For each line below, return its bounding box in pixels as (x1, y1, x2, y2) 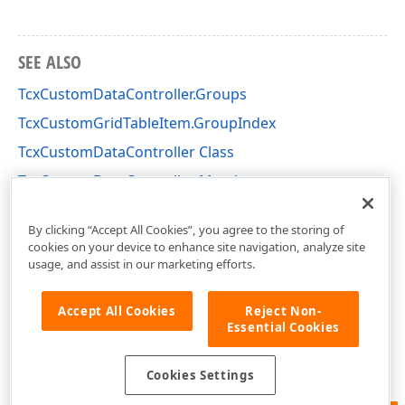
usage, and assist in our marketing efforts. (27, 255, 256, 272)
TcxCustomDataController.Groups (18, 84, 247, 104)
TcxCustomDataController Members (18, 171, 265, 191)
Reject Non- (245, 302, 322, 319)
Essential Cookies (226, 318, 341, 335)
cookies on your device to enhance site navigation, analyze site (27, 238, 365, 255)
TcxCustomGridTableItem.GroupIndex (18, 113, 276, 133)
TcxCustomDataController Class (18, 142, 234, 162)
